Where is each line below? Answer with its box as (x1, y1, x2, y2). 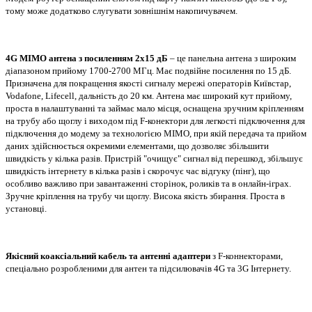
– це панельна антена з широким (168, 52, 296, 63)
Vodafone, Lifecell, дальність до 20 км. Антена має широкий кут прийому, (6, 90, 292, 101)
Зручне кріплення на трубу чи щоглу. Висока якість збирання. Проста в (6, 190, 285, 201)
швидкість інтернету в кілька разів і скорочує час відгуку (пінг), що (6, 165, 270, 176)
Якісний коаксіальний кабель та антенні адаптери (6, 250, 210, 261)
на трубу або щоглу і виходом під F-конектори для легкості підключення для (6, 115, 305, 126)
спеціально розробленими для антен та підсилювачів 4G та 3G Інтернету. (6, 263, 291, 274)
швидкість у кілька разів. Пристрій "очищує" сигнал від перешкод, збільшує (6, 153, 303, 164)
